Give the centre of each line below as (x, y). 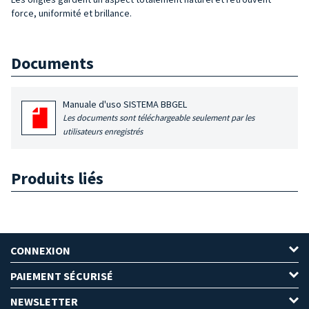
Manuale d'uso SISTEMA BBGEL (125, 104)
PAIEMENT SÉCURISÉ (62, 276)
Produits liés (57, 179)
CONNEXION (40, 251)
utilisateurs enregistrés (103, 131)
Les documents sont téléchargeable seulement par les (159, 117)
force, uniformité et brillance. (71, 13)
